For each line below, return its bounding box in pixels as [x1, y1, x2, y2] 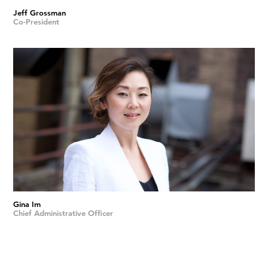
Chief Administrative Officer [13, 208, 114, 218]
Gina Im [13, 199, 41, 209]
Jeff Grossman [13, 7, 66, 18]
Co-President [13, 16, 60, 27]
